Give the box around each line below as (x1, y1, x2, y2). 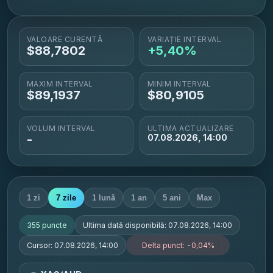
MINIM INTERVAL (147, 79, 211, 88)
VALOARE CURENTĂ (27, 35, 103, 44)
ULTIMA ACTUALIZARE (147, 124, 234, 133)
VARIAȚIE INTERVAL (147, 35, 222, 44)
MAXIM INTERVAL (27, 79, 93, 88)
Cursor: (27, 241, 54, 250)
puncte (40, 221, 67, 230)
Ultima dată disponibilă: (83, 221, 168, 230)
